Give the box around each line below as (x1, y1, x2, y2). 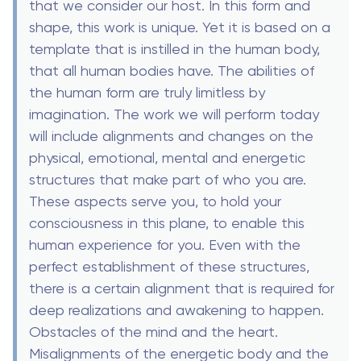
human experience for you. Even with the (29, 235, 301, 253)
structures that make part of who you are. (29, 170, 306, 188)
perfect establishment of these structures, (29, 257, 309, 275)
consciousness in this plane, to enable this (29, 214, 305, 231)
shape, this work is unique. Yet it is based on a (29, 18, 330, 35)
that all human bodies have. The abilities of (29, 61, 314, 79)
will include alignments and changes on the (29, 127, 313, 144)
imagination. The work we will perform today (29, 105, 319, 122)
